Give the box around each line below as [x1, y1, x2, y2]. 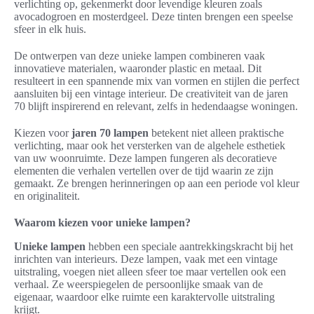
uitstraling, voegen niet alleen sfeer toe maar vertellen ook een [14, 266, 286, 278]
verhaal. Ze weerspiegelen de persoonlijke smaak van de [14, 278, 263, 291]
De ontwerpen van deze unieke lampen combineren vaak [14, 50, 265, 62]
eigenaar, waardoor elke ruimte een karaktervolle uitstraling [14, 291, 275, 303]
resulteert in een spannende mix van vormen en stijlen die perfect [14, 75, 299, 88]
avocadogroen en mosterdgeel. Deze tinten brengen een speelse [14, 11, 293, 23]
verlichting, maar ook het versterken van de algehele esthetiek [14, 139, 285, 152]
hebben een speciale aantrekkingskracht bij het [86, 240, 293, 253]
